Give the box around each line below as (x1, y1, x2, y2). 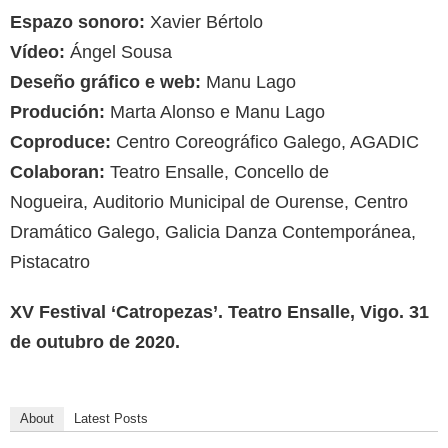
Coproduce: (10, 131, 111, 152)
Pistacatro (10, 251, 90, 272)
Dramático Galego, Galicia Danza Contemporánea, (10, 221, 416, 242)
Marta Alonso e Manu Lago (105, 101, 325, 122)
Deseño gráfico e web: (10, 71, 201, 92)
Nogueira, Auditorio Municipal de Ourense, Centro (10, 191, 408, 212)
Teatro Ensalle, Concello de (105, 161, 329, 182)
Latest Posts (74, 410, 148, 426)
